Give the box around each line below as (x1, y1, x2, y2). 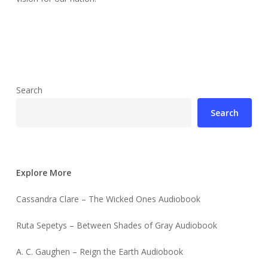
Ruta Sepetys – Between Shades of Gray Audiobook (16, 220, 217, 232)
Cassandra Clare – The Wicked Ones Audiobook (16, 193, 200, 205)
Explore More (16, 167, 71, 179)
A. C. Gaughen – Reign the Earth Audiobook (16, 246, 183, 258)
